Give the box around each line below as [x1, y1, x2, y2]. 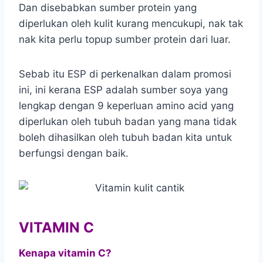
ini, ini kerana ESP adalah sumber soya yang [19, 83, 228, 96]
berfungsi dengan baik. [19, 147, 129, 159]
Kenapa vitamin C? [19, 247, 112, 259]
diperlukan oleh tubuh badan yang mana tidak [19, 115, 237, 127]
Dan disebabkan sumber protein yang [19, 1, 197, 14]
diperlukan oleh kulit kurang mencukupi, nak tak [19, 17, 243, 29]
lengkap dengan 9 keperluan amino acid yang [19, 99, 234, 112]
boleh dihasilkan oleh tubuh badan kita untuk [19, 131, 232, 143]
